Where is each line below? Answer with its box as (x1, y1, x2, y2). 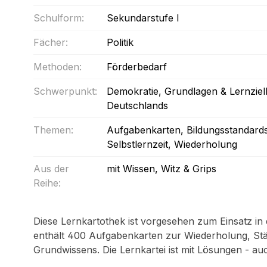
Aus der (33, 163, 69, 175)
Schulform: (33, 12, 84, 24)
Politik (107, 36, 133, 48)
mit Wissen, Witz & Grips (107, 163, 216, 175)
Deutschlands (107, 100, 168, 111)
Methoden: (33, 61, 82, 73)
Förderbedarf (107, 61, 167, 73)
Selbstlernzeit (107, 138, 168, 150)
